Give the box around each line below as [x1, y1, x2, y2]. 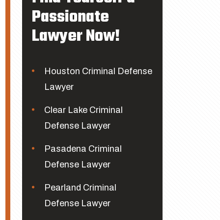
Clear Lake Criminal [44, 105, 123, 115]
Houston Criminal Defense [44, 66, 152, 76]
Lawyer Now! [31, 24, 120, 49]
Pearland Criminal [44, 183, 116, 192]
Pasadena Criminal [44, 144, 122, 154]
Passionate [31, 5, 109, 30]
